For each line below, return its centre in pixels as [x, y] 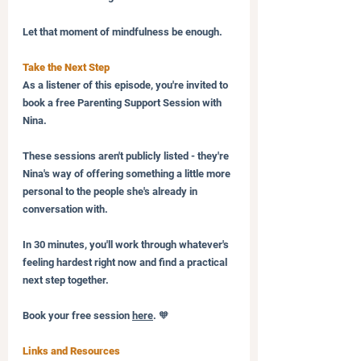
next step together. [66, 280]
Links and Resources [71, 351]
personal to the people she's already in [111, 191]
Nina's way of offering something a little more [128, 173]
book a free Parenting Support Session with [123, 102]
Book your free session [77, 315]
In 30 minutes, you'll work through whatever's [127, 244]
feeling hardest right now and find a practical [126, 262]
